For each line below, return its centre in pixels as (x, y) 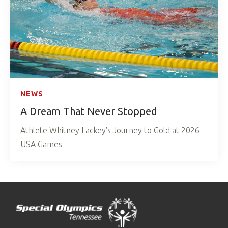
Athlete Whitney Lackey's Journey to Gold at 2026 (110, 131)
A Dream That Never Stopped (89, 111)
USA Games (41, 144)
